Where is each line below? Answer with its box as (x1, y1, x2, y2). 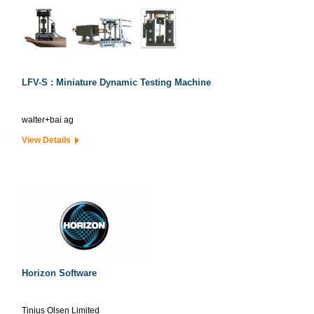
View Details (22, 135, 75, 145)
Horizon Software (22, 268, 97, 278)
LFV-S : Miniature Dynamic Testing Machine (22, 77, 211, 88)
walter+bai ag (22, 115, 74, 125)
